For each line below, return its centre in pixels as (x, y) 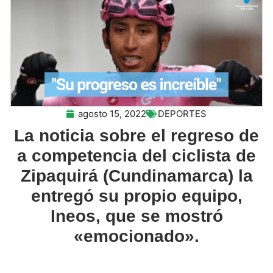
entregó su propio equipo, (136, 196)
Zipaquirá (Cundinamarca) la (136, 175)
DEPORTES (182, 113)
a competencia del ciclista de (136, 155)
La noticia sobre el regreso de (136, 135)
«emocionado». (136, 236)
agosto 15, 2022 (112, 113)
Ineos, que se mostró (136, 216)
